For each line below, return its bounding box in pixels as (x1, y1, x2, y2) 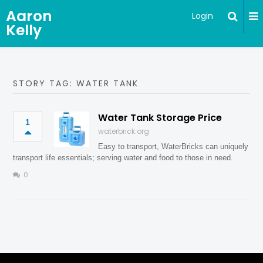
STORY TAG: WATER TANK (13, 77, 139, 89)
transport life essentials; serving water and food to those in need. (13, 153, 234, 162)
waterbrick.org (98, 126, 150, 136)
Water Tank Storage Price (98, 111, 222, 124)
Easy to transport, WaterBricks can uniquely (98, 142, 249, 151)
